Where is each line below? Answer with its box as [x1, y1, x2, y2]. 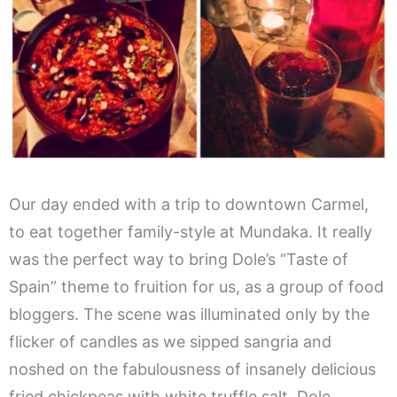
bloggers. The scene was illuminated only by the [9, 305, 370, 324]
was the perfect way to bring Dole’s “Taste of [9, 250, 348, 269]
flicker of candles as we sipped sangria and [9, 332, 331, 352]
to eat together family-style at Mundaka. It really [9, 222, 372, 242]
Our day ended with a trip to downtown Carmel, [9, 195, 369, 214]
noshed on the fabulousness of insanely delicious [9, 360, 376, 379]
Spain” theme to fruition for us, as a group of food [9, 277, 384, 297]
